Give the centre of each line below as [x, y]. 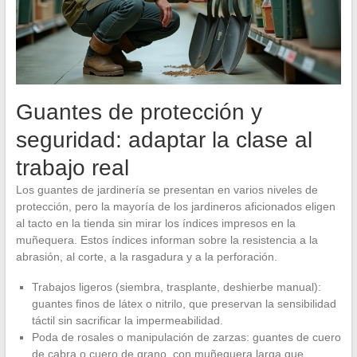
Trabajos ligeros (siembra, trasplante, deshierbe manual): [176, 287]
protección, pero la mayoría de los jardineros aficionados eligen [175, 207]
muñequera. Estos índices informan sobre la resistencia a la [167, 240]
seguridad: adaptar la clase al [164, 140]
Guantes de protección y [139, 112]
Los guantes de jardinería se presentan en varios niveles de [167, 190]
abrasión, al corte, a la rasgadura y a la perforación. [146, 257]
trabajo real [72, 168]
